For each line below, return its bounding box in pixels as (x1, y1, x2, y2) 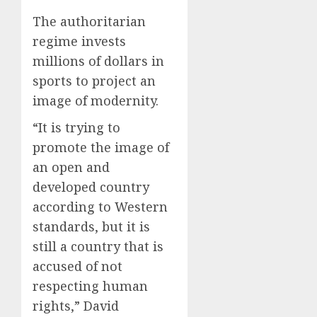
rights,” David (33, 296, 119, 314)
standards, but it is (33, 217, 150, 235)
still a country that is (33, 237, 163, 255)
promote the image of (33, 138, 169, 156)
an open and (33, 158, 110, 175)
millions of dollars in (33, 52, 164, 69)
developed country (33, 178, 149, 195)
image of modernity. (33, 91, 158, 109)
